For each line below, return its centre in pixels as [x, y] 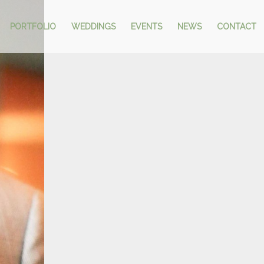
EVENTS [146, 27]
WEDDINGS [93, 27]
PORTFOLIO [33, 27]
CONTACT [237, 27]
